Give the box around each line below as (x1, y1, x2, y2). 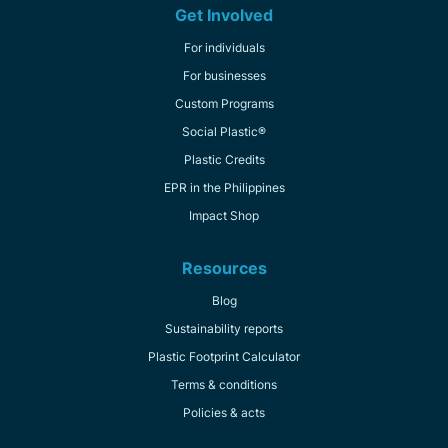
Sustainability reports (165, 320, 283, 338)
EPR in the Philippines (163, 179, 285, 197)
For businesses (182, 67, 266, 85)
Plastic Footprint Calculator (148, 348, 300, 366)
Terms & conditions (171, 376, 277, 394)
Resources (181, 256, 267, 280)
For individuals (183, 39, 265, 57)
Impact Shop (189, 207, 259, 225)
